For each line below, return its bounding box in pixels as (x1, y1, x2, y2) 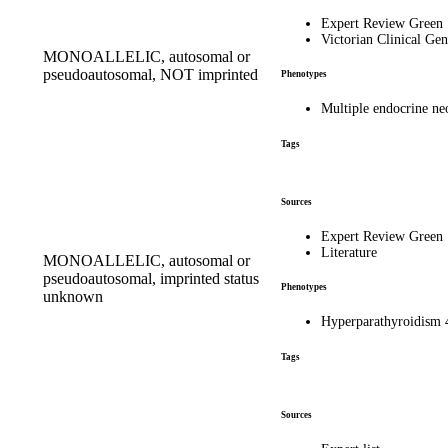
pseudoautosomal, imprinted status (43, 269, 259, 287)
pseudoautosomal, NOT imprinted (43, 65, 258, 83)
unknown (43, 287, 103, 305)
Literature (321, 244, 377, 260)
